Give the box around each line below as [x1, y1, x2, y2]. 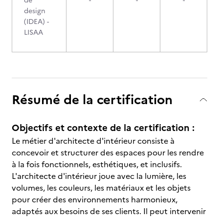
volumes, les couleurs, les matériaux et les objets [12, 182, 191, 194]
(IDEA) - [24, 17, 49, 27]
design [24, 6, 45, 16]
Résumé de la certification [12, 90, 173, 109]
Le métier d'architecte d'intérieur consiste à [12, 135, 175, 147]
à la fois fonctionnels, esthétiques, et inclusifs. [12, 158, 182, 170]
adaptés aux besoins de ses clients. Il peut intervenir [12, 205, 206, 217]
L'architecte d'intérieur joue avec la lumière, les [12, 170, 186, 182]
